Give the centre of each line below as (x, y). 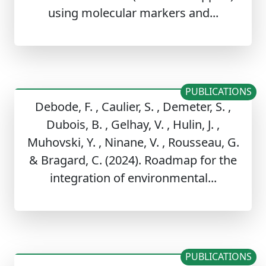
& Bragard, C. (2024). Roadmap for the (133, 160)
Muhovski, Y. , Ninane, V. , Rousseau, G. (133, 142)
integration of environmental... (133, 178)
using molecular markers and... (133, 13)
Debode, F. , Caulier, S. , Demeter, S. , (133, 107)
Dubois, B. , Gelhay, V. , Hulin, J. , (133, 125)
